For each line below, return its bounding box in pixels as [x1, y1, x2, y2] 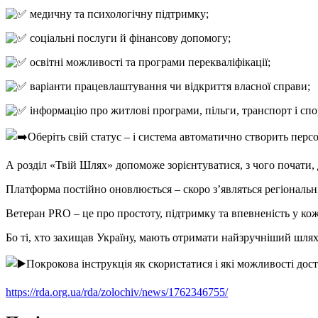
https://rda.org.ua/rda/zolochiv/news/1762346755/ [6, 286, 228, 299]
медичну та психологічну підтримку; [27, 8, 209, 21]
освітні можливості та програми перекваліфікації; [27, 56, 270, 69]
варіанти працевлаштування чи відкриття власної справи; [27, 80, 310, 93]
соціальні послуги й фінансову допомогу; [27, 32, 231, 45]
